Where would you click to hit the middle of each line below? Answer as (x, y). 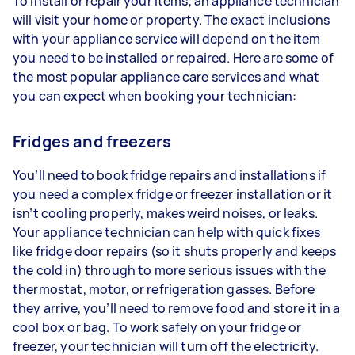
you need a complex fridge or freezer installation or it (173, 194)
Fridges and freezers (92, 141)
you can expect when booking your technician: (155, 95)
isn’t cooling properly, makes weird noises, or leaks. (165, 213)
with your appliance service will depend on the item (167, 38)
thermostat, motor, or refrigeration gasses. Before (164, 289)
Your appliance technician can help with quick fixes (167, 232)
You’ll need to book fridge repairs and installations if (170, 175)
